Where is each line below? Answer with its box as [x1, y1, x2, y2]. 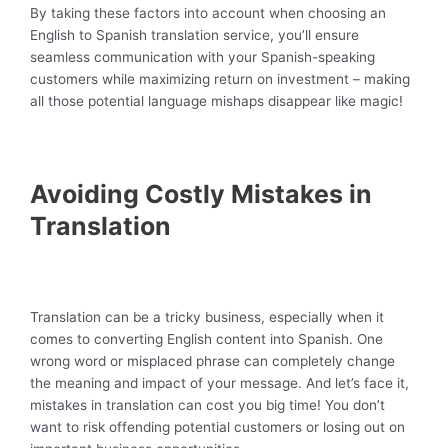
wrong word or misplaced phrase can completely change [30, 352, 395, 369]
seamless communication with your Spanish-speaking [30, 48, 375, 65]
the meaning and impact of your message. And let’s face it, [30, 374, 409, 391]
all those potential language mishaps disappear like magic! [30, 92, 403, 109]
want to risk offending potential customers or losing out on [30, 418, 405, 435]
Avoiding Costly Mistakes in [30, 178, 372, 209]
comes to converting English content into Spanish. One [30, 330, 383, 347]
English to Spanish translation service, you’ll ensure [30, 26, 359, 43]
